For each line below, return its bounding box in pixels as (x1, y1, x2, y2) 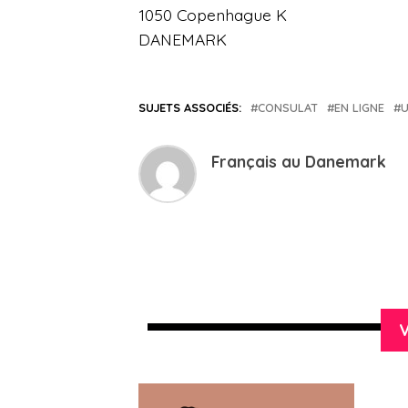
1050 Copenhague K (138, 5, 287, 25)
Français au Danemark (211, 151, 386, 172)
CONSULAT (258, 100, 318, 116)
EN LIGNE (334, 100, 384, 116)
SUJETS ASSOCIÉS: (138, 100, 241, 116)
